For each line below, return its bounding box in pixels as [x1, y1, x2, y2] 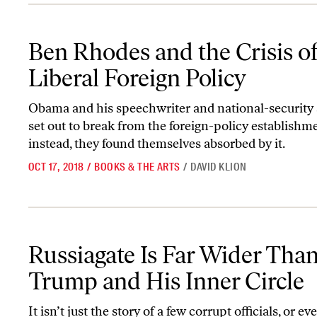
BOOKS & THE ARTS [94, 159, 180, 174]
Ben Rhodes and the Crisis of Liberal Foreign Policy [28, 31, 253, 45]
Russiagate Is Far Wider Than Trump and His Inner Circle [28, 234, 280, 248]
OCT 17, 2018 [28, 159, 84, 174]
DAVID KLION [190, 159, 247, 174]
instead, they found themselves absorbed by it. [28, 135, 285, 151]
